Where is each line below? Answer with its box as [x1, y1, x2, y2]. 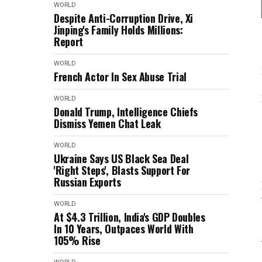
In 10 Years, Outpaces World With [54, 221, 194, 236]
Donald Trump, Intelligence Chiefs [54, 104, 198, 119]
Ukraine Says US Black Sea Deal [54, 151, 189, 166]
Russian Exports [54, 174, 121, 189]
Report [54, 34, 83, 49]
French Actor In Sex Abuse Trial [54, 69, 187, 84]
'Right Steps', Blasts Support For [54, 163, 191, 178]
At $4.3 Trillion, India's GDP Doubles [54, 209, 205, 225]
